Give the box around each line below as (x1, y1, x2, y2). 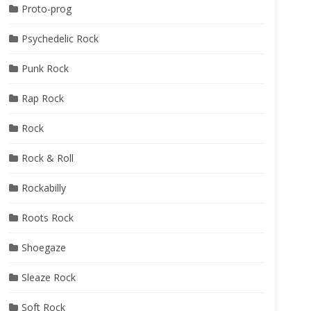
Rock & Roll (21, 151, 74, 165)
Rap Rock (21, 92, 64, 105)
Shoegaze (21, 241, 66, 254)
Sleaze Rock (21, 271, 76, 284)
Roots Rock (21, 211, 74, 224)
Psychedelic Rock (21, 32, 99, 45)
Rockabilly (21, 181, 66, 194)
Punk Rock (21, 62, 69, 75)
